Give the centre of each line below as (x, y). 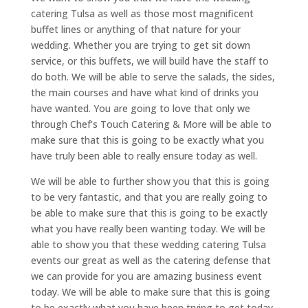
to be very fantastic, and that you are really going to (149, 197)
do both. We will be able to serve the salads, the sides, (153, 77)
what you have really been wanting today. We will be (148, 229)
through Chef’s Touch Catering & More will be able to (151, 124)
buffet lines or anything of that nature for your (135, 29)
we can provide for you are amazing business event (146, 276)
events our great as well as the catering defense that (151, 260)
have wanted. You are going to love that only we (140, 108)
